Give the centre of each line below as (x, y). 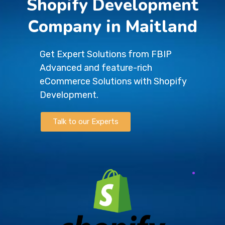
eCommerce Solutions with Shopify (114, 81)
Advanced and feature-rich (96, 68)
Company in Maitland (113, 27)
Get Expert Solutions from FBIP (106, 54)
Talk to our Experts (86, 122)
